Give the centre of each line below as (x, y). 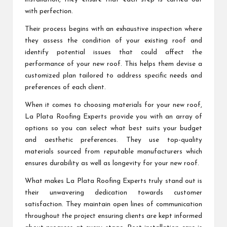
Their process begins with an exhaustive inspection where (113, 29)
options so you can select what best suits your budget (113, 129)
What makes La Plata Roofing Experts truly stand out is (113, 181)
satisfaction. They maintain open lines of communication (113, 205)
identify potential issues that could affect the (113, 53)
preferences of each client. (65, 88)
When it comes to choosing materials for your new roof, (113, 105)
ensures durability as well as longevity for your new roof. (112, 164)
